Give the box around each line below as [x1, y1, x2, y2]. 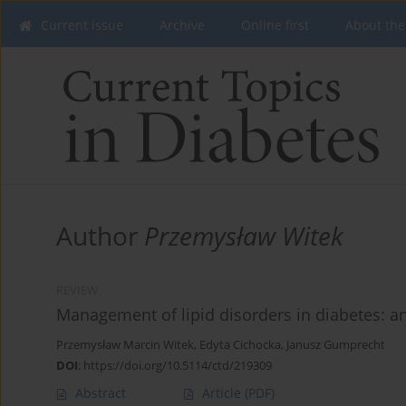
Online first [241, 16, 309, 34]
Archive [159, 16, 205, 34]
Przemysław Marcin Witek [56, 337, 194, 353]
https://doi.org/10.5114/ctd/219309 [83, 357, 272, 374]
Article [202, 384, 245, 402]
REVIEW [56, 283, 98, 299]
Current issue [41, 16, 123, 34]
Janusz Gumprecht [286, 337, 385, 353]
